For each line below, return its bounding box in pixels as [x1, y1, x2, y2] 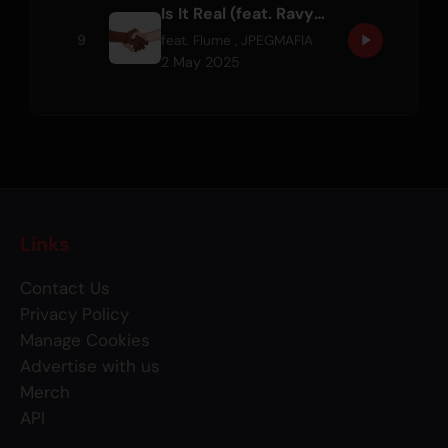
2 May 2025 [161, 53, 241, 72]
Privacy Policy [20, 302, 129, 325]
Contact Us [20, 276, 110, 299]
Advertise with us [20, 354, 160, 377]
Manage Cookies [20, 328, 150, 351]
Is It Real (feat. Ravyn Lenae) [314, 3, 326, 25]
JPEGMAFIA [241, 32, 314, 50]
